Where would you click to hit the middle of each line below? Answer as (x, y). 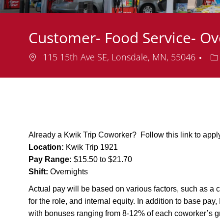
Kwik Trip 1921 (92, 147)
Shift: (38, 172)
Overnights (68, 172)
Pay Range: (50, 160)
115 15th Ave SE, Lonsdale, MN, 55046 (119, 57)
